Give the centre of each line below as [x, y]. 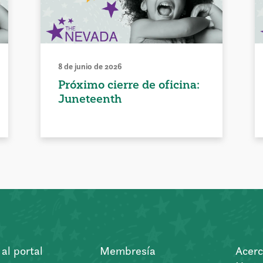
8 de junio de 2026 [90, 67]
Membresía [127, 251]
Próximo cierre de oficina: [129, 85]
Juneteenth [90, 99]
